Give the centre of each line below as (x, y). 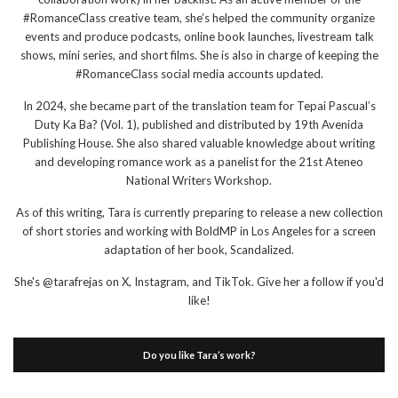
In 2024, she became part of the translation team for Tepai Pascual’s (199, 105)
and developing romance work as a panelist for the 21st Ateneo (199, 161)
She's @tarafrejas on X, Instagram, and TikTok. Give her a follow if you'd (199, 281)
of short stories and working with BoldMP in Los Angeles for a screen (199, 231)
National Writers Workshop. (199, 180)
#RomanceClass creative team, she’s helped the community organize (199, 17)
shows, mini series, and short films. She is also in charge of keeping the (199, 55)
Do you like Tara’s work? (199, 354)
